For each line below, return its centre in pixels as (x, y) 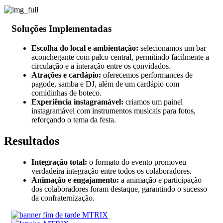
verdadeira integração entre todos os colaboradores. (111, 171)
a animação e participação (160, 180)
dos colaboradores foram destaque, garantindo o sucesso (119, 189)
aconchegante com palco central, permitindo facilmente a (120, 57)
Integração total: (59, 162)
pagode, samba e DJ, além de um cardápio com (105, 84)
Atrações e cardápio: (66, 75)
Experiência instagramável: (78, 102)
